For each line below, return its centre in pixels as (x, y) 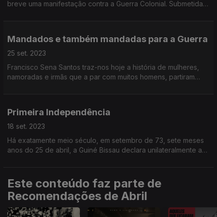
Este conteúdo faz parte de (84, 183)
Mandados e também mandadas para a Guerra (108, 39)
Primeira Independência (59, 112)
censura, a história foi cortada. (55, 13)
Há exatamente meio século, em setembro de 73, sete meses (106, 140)
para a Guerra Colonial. (44, 86)
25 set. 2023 (27, 53)
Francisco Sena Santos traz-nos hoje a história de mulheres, (103, 67)
